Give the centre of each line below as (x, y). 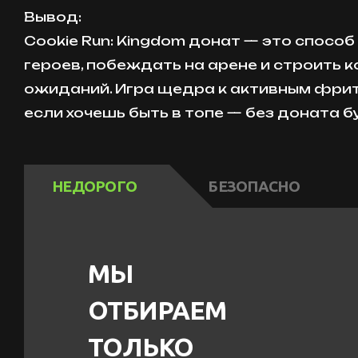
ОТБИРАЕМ (157, 310)
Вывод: (53, 17)
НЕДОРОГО (95, 186)
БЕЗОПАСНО (254, 186)
